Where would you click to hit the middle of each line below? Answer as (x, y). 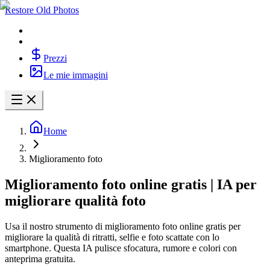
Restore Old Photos (42, 10)
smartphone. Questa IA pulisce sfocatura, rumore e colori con (121, 248)
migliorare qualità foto (75, 200)
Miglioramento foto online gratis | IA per (131, 184)
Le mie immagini (76, 75)
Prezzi (55, 58)
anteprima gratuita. (40, 259)
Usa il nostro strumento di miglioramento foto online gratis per (123, 226)
